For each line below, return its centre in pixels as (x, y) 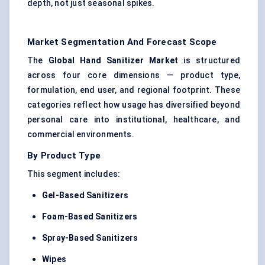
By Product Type (64, 156)
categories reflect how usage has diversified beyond (134, 105)
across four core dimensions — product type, (134, 75)
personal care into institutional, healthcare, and (134, 120)
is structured (209, 61)
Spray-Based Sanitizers (90, 238)
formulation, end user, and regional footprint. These (134, 90)
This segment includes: (74, 174)
